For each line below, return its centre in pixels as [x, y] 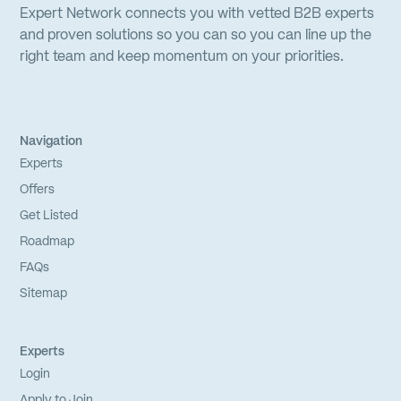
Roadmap [47, 241]
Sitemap [44, 293]
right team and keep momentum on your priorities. [182, 57]
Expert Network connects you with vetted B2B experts [197, 14]
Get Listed [49, 215]
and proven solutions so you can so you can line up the [196, 35]
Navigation [51, 141]
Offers [38, 189]
